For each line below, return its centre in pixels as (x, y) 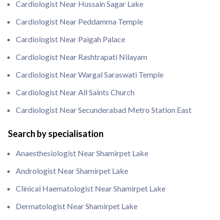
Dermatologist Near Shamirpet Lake (77, 206)
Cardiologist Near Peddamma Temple (79, 21)
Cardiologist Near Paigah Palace (70, 39)
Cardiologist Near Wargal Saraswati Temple (90, 74)
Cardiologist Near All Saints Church (75, 92)
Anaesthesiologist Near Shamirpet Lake (82, 153)
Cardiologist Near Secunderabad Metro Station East (104, 110)
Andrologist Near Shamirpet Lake (72, 171)
